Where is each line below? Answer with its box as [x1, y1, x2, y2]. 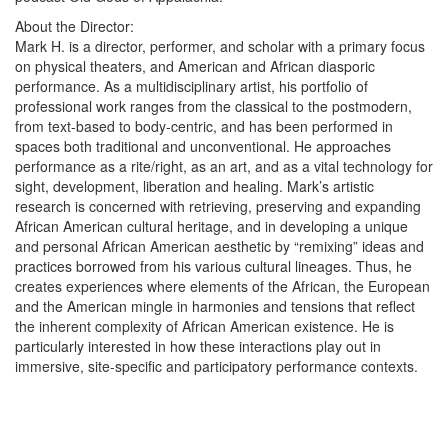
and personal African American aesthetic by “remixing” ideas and [15, 235, 424, 256]
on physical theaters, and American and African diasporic [15, 55, 375, 76]
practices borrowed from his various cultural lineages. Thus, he [15, 255, 412, 276]
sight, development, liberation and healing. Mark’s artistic [15, 175, 374, 196]
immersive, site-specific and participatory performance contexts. [15, 355, 418, 376]
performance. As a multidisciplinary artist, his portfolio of [15, 75, 368, 96]
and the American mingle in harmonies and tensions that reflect [15, 295, 415, 316]
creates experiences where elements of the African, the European [15, 275, 430, 296]
